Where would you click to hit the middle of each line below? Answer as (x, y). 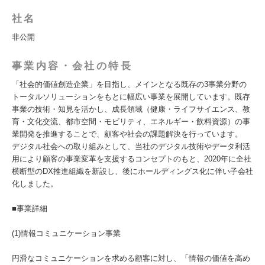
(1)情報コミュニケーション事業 (66, 233)
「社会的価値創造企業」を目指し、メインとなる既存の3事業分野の (129, 84)
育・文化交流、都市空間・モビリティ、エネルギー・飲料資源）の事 (131, 122)
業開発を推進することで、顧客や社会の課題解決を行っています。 (127, 134)
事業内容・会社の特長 (72, 66)
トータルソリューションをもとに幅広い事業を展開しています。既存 (131, 97)
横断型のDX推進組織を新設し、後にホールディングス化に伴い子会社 (132, 171)
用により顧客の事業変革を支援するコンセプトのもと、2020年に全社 (132, 159)
